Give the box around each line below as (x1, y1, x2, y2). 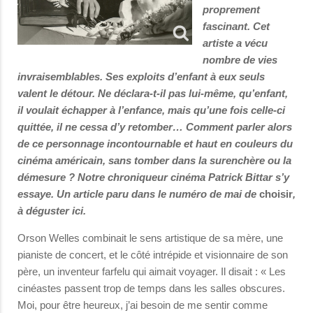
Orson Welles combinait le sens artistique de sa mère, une (17, 232, 283, 244)
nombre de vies (203, 54, 277, 66)
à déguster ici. (17, 205, 86, 217)
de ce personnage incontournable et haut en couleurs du (17, 138, 293, 150)
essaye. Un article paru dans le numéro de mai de (17, 188, 259, 200)
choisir (259, 188, 293, 200)
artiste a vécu (203, 37, 268, 49)
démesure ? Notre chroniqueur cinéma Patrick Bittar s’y (17, 171, 289, 183)
